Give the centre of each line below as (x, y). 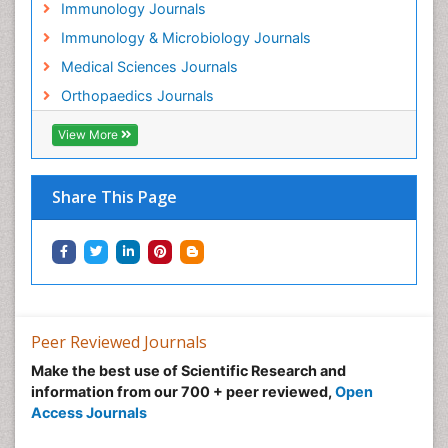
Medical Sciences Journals (149, 67)
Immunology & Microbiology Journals (185, 38)
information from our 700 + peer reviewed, (183, 392)
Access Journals (89, 413)
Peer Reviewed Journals (119, 342)
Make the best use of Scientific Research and (188, 371)
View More (89, 135)
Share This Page (114, 197)
